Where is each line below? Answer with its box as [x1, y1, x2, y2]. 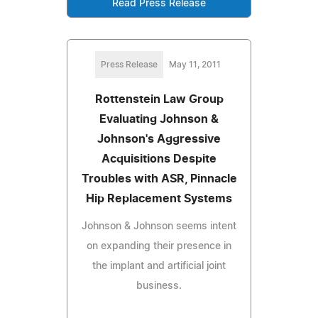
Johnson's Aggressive [97, 133, 221, 145]
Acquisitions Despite [102, 153, 216, 165]
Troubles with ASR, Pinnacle [81, 172, 237, 185]
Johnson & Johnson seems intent [82, 221, 236, 231]
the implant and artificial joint [92, 261, 226, 271]
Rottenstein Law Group [94, 93, 224, 105]
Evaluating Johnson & [99, 113, 219, 125]
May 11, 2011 [168, 60, 221, 69]
